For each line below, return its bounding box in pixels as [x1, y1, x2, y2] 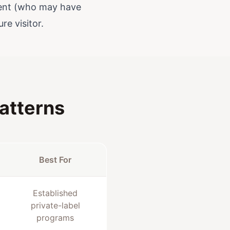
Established [33, 188, 78, 198]
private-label [30, 200, 80, 210]
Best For [39, 155, 71, 165]
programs [36, 213, 74, 223]
